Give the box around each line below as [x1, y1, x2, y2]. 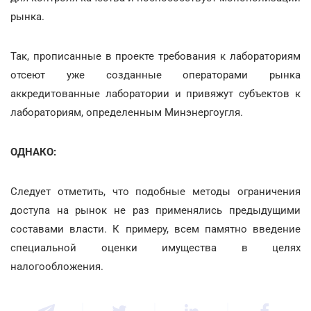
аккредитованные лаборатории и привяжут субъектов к [10, 87, 301, 100]
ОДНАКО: [10, 145, 56, 158]
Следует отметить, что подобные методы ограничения [10, 185, 301, 198]
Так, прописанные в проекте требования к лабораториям [10, 49, 301, 62]
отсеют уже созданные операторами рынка [10, 68, 301, 81]
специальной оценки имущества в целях [10, 241, 301, 254]
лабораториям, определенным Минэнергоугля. [10, 106, 243, 119]
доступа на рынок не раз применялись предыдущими [10, 203, 301, 217]
